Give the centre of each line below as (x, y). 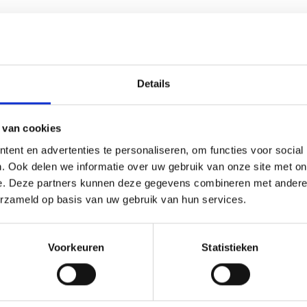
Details (153, 83)
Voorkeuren (76, 247)
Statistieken (230, 247)
